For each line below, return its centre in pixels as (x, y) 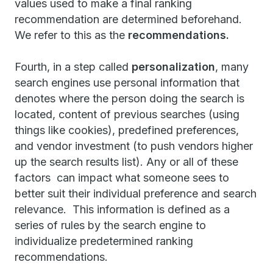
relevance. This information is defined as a (122, 209)
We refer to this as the (71, 35)
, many (232, 67)
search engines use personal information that (127, 83)
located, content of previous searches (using (127, 114)
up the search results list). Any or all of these (126, 162)
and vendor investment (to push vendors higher (134, 146)
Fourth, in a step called (73, 67)
